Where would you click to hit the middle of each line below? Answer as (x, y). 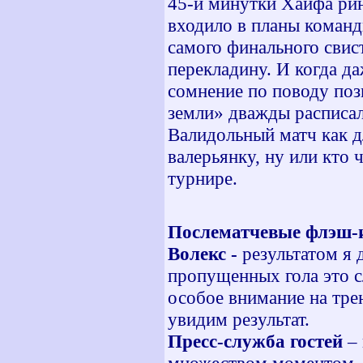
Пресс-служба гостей (255, 341)
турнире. (203, 178)
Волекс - (205, 254)
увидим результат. (239, 319)
